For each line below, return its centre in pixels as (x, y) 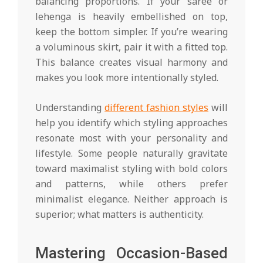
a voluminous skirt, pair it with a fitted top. (131, 47)
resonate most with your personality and (131, 138)
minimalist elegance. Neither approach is (131, 199)
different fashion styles (156, 107)
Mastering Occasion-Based (131, 253)
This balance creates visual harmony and (131, 62)
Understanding (70, 107)
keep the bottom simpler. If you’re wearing (131, 31)
